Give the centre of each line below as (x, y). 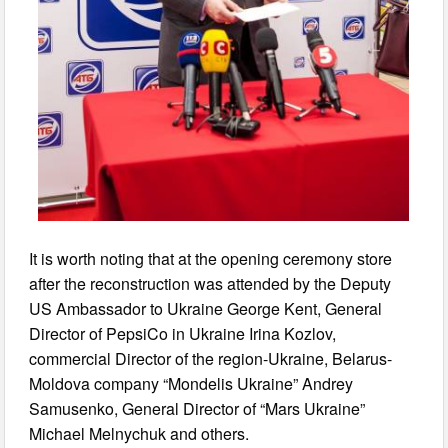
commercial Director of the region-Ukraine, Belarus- (211, 358)
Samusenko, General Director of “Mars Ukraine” (197, 408)
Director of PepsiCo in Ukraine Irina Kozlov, (183, 333)
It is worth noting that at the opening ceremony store (211, 258)
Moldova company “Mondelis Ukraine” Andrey (191, 383)
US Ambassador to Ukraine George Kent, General (206, 308)
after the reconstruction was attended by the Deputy (210, 283)
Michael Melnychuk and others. (139, 433)
